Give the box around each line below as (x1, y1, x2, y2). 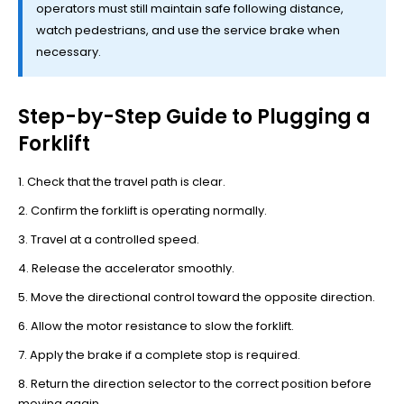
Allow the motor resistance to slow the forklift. (31, 317, 294, 335)
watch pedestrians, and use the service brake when (36, 21, 340, 39)
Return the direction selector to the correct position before (31, 374, 372, 392)
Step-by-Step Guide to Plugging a (18, 102, 371, 131)
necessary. (36, 42, 101, 60)
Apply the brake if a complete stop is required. (30, 345, 300, 363)
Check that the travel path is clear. (27, 172, 225, 190)
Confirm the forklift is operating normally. (31, 201, 267, 219)
